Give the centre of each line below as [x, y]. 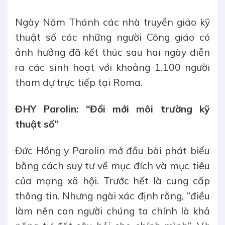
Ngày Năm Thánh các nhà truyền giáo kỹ [113, 22]
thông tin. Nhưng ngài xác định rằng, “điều [113, 196]
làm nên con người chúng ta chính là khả [113, 211]
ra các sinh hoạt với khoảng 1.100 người [113, 68]
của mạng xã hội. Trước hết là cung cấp [113, 181]
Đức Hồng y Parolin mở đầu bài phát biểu [113, 150]
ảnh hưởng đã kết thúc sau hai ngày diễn [113, 52]
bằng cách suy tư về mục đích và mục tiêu [113, 165]
